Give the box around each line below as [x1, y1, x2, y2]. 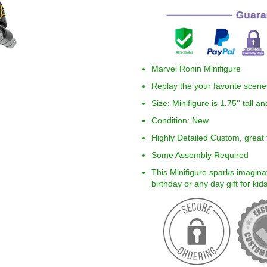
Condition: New [151, 115, 209, 125]
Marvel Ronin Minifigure [151, 63, 241, 73]
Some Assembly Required [151, 150, 249, 160]
